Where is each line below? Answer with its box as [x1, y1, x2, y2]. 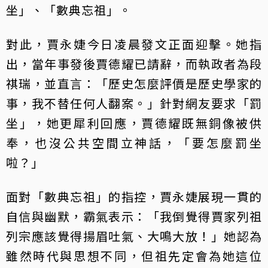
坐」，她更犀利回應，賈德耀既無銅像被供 [6, 114, 262, 132]
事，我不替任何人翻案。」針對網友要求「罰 [6, 94, 262, 112]
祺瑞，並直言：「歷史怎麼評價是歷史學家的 [6, 74, 262, 92]
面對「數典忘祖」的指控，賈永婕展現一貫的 [6, 187, 262, 205]
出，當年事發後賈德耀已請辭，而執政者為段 [6, 54, 262, 72]
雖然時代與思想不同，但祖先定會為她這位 [6, 246, 262, 264]
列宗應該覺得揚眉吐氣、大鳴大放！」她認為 [6, 227, 262, 245]
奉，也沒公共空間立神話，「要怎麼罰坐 [6, 133, 262, 151]
